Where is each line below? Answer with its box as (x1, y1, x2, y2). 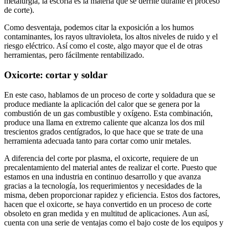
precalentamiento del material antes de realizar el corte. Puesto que (4, 163, 217, 172)
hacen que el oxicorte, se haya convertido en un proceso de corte (4, 199, 212, 209)
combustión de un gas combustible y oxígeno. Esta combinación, (4, 108, 213, 118)
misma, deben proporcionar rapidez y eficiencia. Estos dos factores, (4, 190, 220, 199)
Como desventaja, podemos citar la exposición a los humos (4, 23, 194, 32)
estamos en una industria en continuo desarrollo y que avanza (4, 172, 201, 181)
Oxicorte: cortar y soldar (4, 69, 107, 80)
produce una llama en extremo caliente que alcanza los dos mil (4, 118, 204, 127)
